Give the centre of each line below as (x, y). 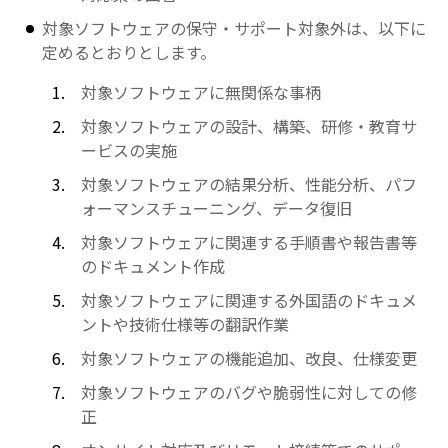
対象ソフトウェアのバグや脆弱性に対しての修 (248, 392)
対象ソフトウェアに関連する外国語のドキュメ (248, 300)
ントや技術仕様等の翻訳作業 (184, 324)
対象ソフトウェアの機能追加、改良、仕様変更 (248, 358)
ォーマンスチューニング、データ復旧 (216, 208)
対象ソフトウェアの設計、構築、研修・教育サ (248, 126)
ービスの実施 (128, 150)
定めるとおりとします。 (129, 52)
